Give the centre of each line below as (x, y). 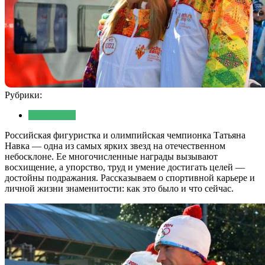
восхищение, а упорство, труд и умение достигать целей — (125, 167)
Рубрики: (23, 95)
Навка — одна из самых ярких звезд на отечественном (115, 146)
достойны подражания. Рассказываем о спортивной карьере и (130, 177)
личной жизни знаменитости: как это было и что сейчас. (119, 188)
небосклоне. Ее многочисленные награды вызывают (111, 156)
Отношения (52, 115)
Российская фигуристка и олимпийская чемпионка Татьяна (125, 135)
